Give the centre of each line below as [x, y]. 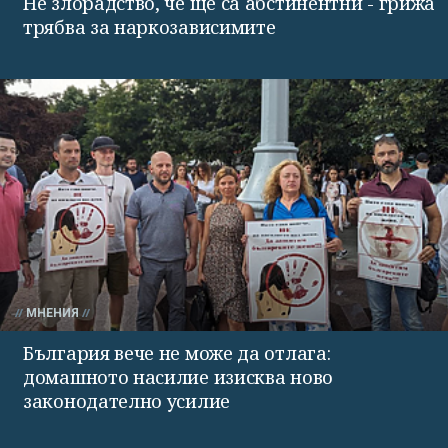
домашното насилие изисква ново [178, 376]
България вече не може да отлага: [177, 352]
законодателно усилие [126, 400]
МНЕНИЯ [52, 312]
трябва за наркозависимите [149, 26]
